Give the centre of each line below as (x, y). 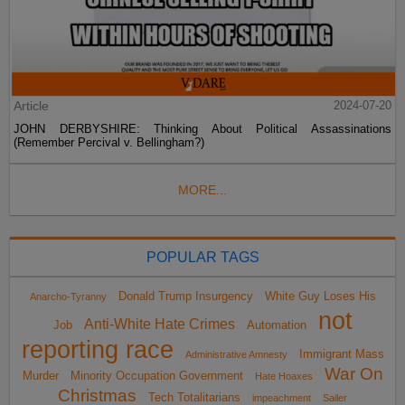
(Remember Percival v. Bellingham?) (109, 143)
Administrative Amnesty (236, 355)
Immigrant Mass (341, 354)
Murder (40, 376)
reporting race (97, 350)
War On (353, 374)
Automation (276, 325)
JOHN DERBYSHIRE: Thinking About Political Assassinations (202, 129)
